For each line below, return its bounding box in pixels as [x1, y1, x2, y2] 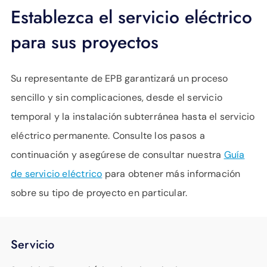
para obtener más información [102, 167, 241, 180]
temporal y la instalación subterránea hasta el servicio [11, 110, 255, 123]
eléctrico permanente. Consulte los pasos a [11, 129, 205, 142]
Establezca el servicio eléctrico [11, 4, 252, 30]
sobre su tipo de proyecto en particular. [11, 186, 188, 199]
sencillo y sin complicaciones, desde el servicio [11, 91, 222, 104]
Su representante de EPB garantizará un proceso [11, 72, 228, 85]
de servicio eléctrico [11, 167, 103, 180]
